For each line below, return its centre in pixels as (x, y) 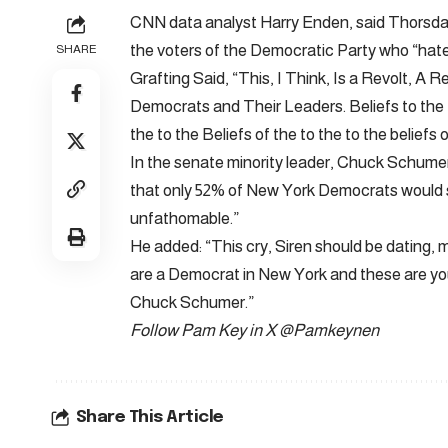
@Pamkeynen (329, 330)
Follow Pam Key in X (204, 330)
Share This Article (149, 417)
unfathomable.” (184, 218)
